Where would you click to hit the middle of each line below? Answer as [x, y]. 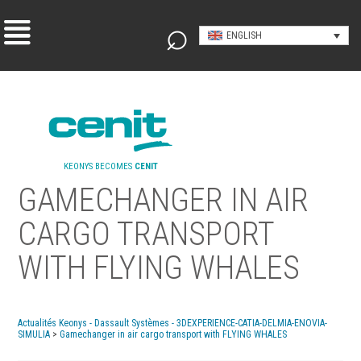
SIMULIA [34, 334]
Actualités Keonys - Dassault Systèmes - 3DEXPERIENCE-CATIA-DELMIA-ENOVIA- [173, 323]
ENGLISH [244, 36]
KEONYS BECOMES [99, 166]
